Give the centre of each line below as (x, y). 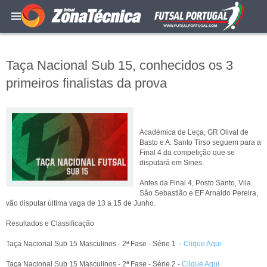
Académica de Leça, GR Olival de (194, 132)
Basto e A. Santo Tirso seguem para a (200, 142)
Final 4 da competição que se (187, 153)
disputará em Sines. (172, 163)
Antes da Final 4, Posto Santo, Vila (195, 183)
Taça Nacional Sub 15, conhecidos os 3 (119, 65)
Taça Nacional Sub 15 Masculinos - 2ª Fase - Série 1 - (95, 244)
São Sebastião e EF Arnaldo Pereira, (199, 193)
